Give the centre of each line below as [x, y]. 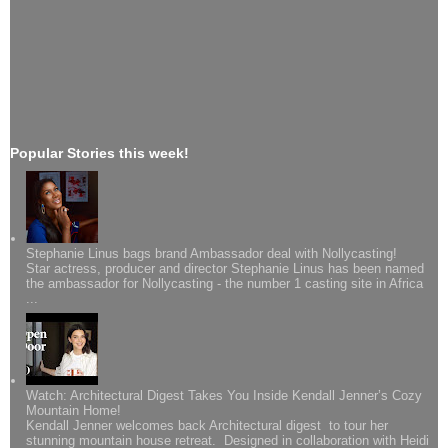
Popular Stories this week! [99, 153]
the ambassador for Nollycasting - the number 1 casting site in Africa [225, 284]
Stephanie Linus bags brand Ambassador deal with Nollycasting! [212, 254]
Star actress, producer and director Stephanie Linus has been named [225, 269]
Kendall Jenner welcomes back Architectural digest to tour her [207, 425]
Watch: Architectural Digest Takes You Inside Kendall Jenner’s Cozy [224, 395]
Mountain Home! [74, 410]
